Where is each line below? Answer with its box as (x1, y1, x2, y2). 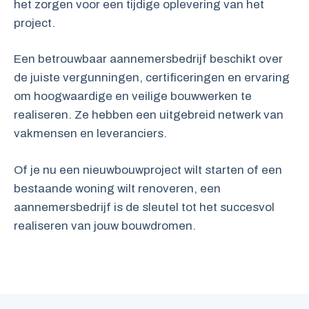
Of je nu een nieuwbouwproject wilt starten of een (14, 163, 282, 177)
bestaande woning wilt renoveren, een (14, 181, 221, 195)
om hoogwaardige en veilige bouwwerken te (14, 90, 252, 103)
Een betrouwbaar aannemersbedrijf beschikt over (14, 52, 283, 66)
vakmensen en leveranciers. (14, 127, 167, 141)
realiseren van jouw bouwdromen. (14, 219, 196, 232)
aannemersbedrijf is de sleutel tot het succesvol (14, 200, 275, 214)
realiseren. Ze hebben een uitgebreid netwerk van (14, 108, 283, 122)
